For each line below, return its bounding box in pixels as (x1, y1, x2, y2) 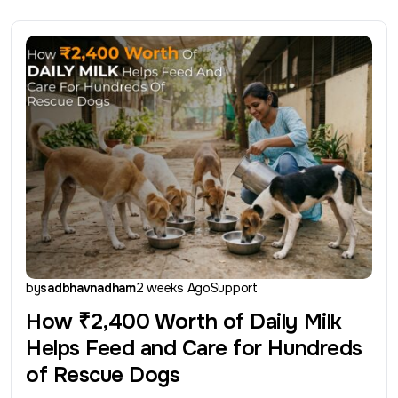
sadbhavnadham (40, 280, 136, 297)
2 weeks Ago (135, 280, 211, 297)
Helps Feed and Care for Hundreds (26, 335, 362, 362)
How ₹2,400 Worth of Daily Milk (26, 308, 342, 336)
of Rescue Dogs (26, 362, 180, 389)
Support (210, 280, 258, 297)
